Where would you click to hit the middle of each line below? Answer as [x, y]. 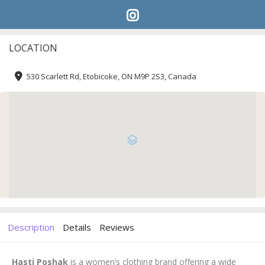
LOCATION [33, 48]
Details [77, 227]
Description [31, 227]
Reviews [117, 227]
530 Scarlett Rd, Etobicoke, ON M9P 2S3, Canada [112, 77]
